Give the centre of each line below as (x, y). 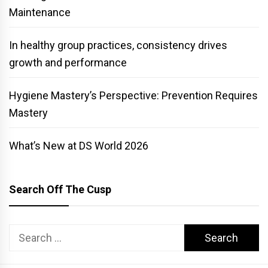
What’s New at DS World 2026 (79, 145)
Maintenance (40, 12)
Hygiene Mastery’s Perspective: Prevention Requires (133, 95)
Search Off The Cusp (60, 189)
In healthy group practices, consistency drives (118, 45)
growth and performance (68, 62)
